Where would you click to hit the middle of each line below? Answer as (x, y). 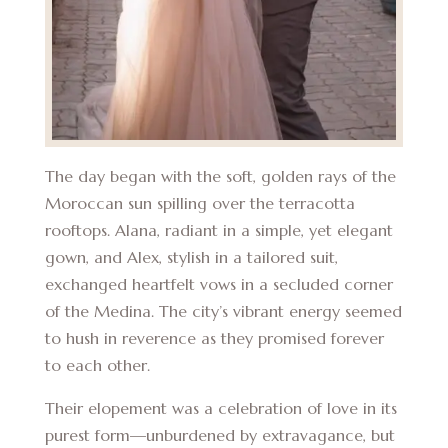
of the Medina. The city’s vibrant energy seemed (223, 310)
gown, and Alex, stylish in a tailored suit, (191, 256)
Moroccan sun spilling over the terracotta (199, 202)
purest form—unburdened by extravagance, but (219, 434)
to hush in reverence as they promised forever (214, 337)
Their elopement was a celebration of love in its (220, 407)
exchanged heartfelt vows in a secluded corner (218, 283)
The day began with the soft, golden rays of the (220, 175)
